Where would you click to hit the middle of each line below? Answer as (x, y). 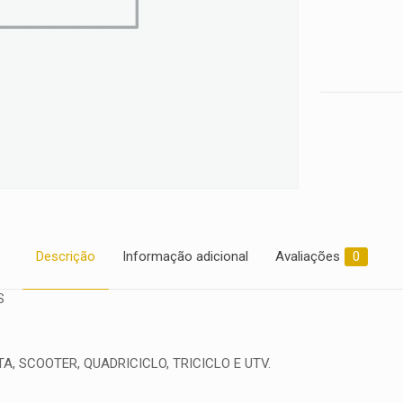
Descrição (65, 256)
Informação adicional (185, 256)
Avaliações (307, 256)
